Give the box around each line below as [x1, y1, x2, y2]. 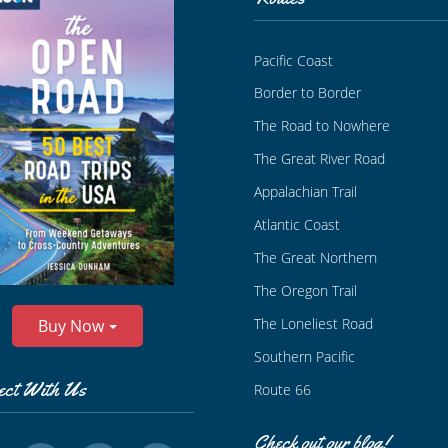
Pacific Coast [254, 50, 333, 70]
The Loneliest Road [254, 314, 373, 334]
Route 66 [254, 380, 311, 400]
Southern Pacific [254, 347, 355, 367]
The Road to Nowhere [254, 116, 390, 136]
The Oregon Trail [254, 281, 357, 301]
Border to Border [254, 83, 361, 103]
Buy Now [38, 314, 105, 337]
